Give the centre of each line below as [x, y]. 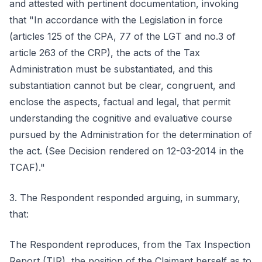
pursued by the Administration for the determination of [131, 135]
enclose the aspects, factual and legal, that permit [120, 102]
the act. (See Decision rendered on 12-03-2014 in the [127, 151]
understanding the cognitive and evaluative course [121, 118]
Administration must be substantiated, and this [111, 69]
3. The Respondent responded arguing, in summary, [125, 198]
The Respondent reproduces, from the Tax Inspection [130, 244]
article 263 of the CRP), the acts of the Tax [105, 53]
